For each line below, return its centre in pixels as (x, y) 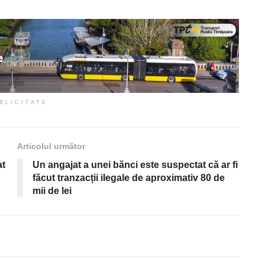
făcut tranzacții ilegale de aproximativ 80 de (129, 177)
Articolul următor (51, 146)
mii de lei (52, 190)
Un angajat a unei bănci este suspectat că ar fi (135, 164)
